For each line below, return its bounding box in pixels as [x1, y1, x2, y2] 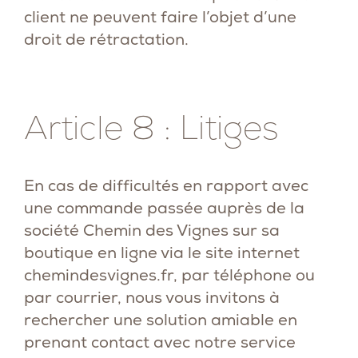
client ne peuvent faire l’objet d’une [24, 6, 296, 27]
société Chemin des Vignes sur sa [24, 220, 280, 241]
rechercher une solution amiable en [24, 309, 297, 330]
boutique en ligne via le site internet [24, 242, 300, 263]
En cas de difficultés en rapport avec [24, 175, 308, 196]
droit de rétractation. [24, 29, 189, 50]
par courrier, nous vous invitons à [24, 287, 280, 308]
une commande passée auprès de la [24, 197, 304, 218]
